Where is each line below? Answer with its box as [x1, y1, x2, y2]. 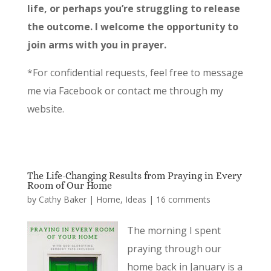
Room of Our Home [27, 180, 112, 192]
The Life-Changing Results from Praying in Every [27, 170, 242, 182]
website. [27, 102, 64, 116]
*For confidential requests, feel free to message [27, 66, 243, 80]
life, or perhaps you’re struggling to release [27, 2, 240, 16]
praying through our [126, 242, 221, 256]
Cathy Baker [38, 194, 87, 206]
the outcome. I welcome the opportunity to [27, 20, 238, 34]
